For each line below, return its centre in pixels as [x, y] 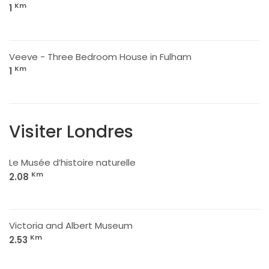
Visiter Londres [71, 132]
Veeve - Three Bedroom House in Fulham [100, 57]
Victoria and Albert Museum [71, 225]
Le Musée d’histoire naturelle [72, 162]
